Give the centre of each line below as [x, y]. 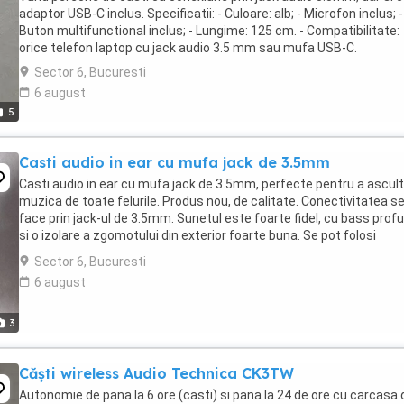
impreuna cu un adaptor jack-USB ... [121, 252]
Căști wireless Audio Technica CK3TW [156, 373]
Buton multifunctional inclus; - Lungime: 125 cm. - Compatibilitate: [209, 31]
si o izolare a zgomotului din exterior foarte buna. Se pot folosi [197, 235]
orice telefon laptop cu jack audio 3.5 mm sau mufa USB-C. [188, 48]
